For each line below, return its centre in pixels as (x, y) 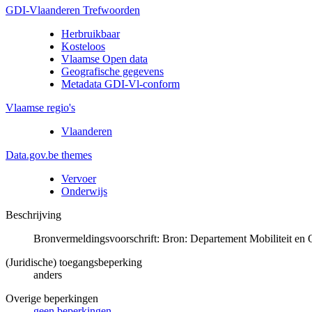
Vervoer (79, 178)
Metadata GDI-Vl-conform (120, 84)
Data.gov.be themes (49, 155)
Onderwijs (84, 191)
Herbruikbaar (91, 33)
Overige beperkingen (52, 298)
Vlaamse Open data (104, 58)
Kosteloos (83, 46)
